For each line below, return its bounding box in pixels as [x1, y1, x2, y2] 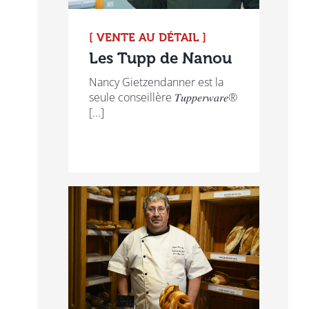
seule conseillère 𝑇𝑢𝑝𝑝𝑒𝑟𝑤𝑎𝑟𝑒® [88, 90, 237, 106]
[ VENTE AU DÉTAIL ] [88, 30, 206, 45]
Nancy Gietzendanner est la [88, 74, 223, 90]
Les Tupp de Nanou [88, 49, 232, 68]
